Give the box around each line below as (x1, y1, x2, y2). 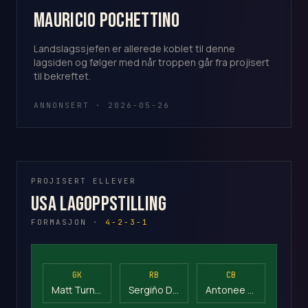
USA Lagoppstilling (31, 191, 167, 217)
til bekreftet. (34, 69, 91, 82)
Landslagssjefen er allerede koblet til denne (34, 41, 235, 55)
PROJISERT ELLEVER (31, 175, 136, 186)
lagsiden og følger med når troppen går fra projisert (34, 55, 269, 69)
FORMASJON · (31, 217, 105, 227)
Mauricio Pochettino (34, 8, 180, 33)
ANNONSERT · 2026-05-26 (34, 100, 170, 110)
